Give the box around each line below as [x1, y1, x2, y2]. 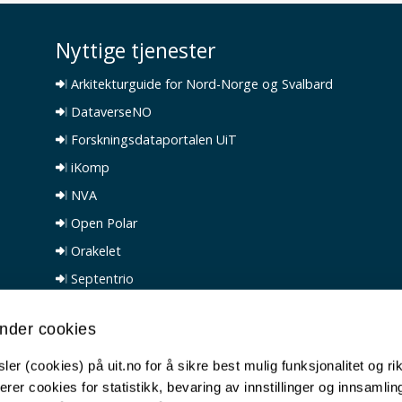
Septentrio [67, 270, 135, 287]
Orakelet [67, 242, 122, 259]
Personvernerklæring [67, 354, 193, 371]
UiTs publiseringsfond [67, 326, 201, 343]
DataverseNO [67, 103, 153, 120]
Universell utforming [67, 381, 190, 398]
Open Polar [67, 214, 138, 232]
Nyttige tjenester [56, 36, 217, 65]
